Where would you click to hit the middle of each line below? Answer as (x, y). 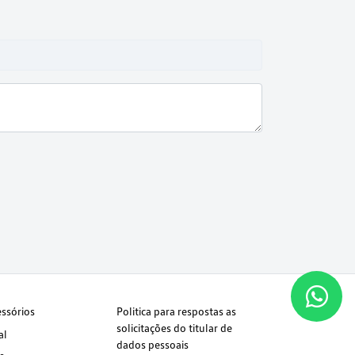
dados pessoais (153, 345)
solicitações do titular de (175, 328)
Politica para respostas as (177, 311)
